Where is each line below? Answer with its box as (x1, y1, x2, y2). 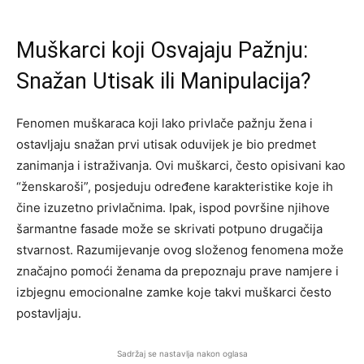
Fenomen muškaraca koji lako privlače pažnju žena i (16, 115, 313, 131)
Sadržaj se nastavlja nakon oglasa (116, 348, 248, 358)
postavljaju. (16, 305, 81, 321)
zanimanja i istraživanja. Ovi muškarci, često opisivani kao (16, 157, 345, 173)
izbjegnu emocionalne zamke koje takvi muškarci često (16, 284, 331, 300)
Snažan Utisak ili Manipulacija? (16, 67, 311, 94)
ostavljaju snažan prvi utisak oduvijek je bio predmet (16, 136, 316, 152)
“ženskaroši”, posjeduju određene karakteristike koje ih (16, 178, 333, 194)
